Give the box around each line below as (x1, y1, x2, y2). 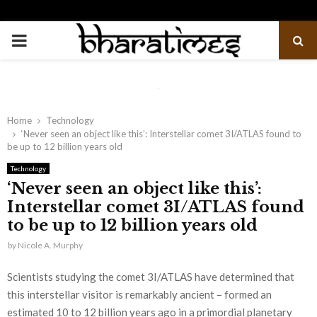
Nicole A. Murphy (18, 240, 83, 250)
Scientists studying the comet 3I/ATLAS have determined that (7, 270, 294, 283)
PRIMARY (11, 29, 86, 50)
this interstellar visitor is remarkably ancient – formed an (7, 287, 272, 301)
